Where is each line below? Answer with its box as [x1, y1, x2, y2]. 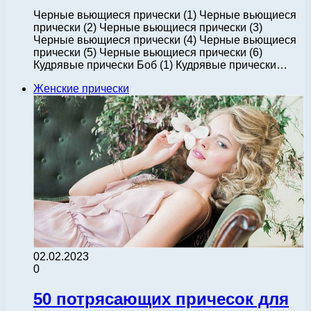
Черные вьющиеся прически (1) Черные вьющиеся [33, 8, 296, 21]
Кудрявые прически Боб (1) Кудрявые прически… [33, 58, 287, 71]
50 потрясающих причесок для [33, 289, 289, 308]
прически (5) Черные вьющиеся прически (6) [33, 46, 262, 58]
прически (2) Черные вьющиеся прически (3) [33, 21, 262, 33]
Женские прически [33, 82, 129, 94]
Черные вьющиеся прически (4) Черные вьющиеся [33, 33, 296, 46]
